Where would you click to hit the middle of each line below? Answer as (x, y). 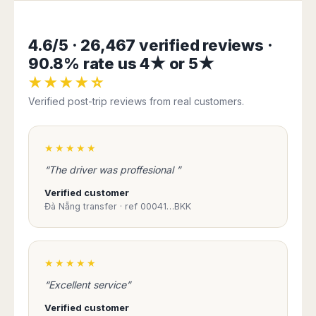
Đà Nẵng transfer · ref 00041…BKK (118, 207)
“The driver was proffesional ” (113, 170)
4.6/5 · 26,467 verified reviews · (151, 45)
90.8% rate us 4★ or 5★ (121, 64)
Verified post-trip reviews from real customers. (136, 102)
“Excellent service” (87, 285)
